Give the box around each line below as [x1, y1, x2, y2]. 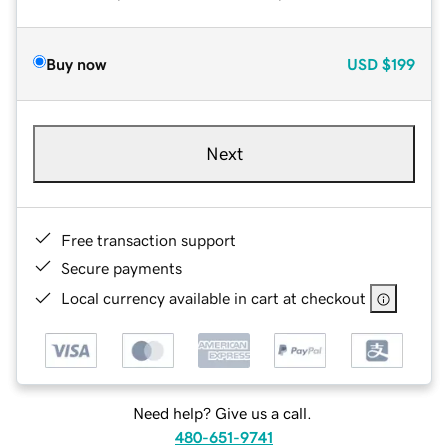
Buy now [46, 55, 106, 72]
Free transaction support [61, 231, 236, 248]
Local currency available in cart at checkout [61, 289, 366, 306]
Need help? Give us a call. [132, 405, 312, 422]
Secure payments [61, 259, 182, 276]
